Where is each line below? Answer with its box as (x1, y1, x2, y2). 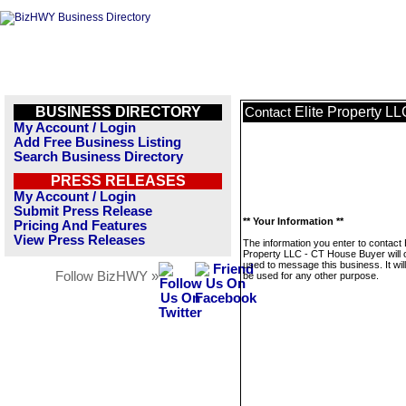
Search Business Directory (14, 150, 183, 164)
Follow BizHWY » (55, 269, 159, 284)
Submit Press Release (14, 204, 152, 218)
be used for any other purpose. (243, 270, 379, 281)
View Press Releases (14, 233, 145, 247)
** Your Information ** (243, 216, 343, 227)
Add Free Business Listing (14, 135, 181, 150)
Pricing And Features (14, 218, 147, 233)
